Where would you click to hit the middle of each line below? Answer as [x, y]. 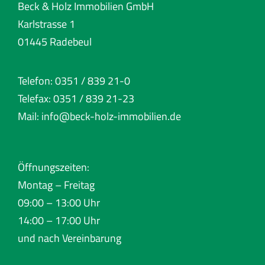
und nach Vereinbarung [69, 238]
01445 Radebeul [54, 42]
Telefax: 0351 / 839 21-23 [76, 99]
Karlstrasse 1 [46, 24]
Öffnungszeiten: [53, 167]
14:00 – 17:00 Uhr [59, 221]
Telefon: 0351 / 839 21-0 [74, 81]
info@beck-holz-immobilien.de [111, 117]
